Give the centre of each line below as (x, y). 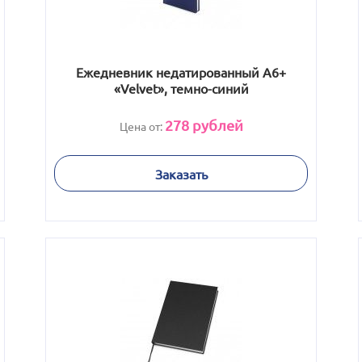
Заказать (181, 173)
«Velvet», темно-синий (181, 88)
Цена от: (142, 126)
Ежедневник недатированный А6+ (181, 72)
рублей (216, 125)
